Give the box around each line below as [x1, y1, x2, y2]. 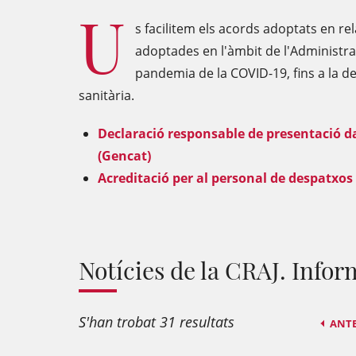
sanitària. [79, 87, 134, 104]
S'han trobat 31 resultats [79, 312, 234, 331]
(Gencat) [98, 147, 151, 164]
